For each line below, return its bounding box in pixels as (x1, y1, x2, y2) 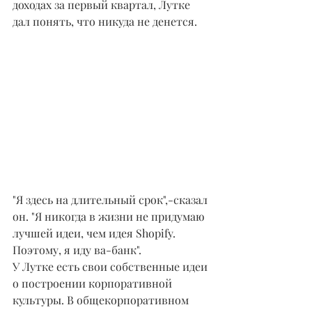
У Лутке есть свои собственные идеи (13, 258, 210, 274)
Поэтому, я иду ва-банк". (13, 242, 141, 257)
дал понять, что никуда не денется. (13, 14, 197, 29)
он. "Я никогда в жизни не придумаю (13, 208, 208, 224)
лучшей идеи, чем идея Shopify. (13, 225, 178, 240)
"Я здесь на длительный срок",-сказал (13, 192, 210, 207)
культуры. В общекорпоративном (13, 292, 192, 307)
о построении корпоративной (13, 275, 175, 290)
